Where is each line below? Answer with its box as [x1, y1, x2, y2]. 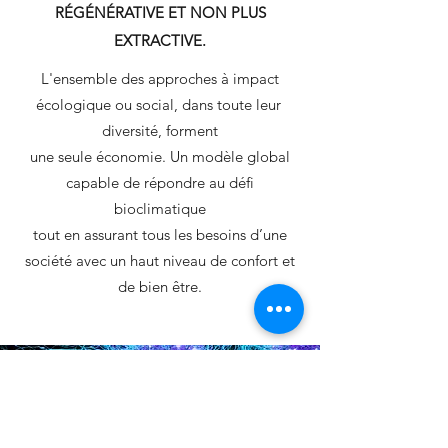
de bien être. [118, 277, 202, 296]
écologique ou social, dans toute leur [35, 95, 285, 114]
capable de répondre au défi [66, 173, 254, 192]
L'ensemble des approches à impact [41, 69, 279, 88]
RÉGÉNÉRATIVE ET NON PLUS [54, 3, 266, 22]
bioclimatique [114, 199, 206, 218]
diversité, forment [102, 121, 218, 140]
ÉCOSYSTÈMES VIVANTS [40, 406, 280, 433]
